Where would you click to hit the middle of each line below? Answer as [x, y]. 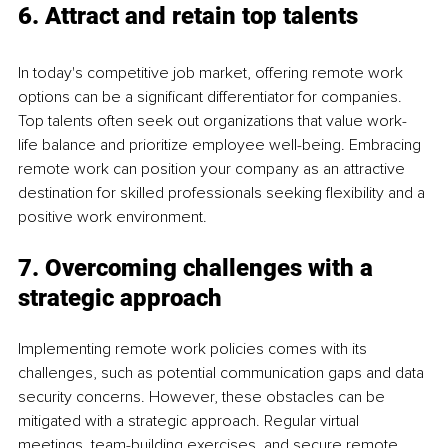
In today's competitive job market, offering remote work [212, 73]
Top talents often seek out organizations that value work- [212, 121]
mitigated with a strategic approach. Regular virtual [190, 421]
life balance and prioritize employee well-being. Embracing [221, 145]
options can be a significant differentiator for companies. [212, 97]
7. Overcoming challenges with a [198, 268]
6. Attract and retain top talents [188, 16]
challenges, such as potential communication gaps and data [223, 373]
